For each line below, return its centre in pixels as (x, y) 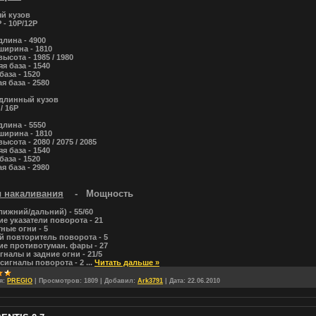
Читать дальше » (127, 262)
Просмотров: (60, 281)
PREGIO (20, 281)
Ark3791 (150, 281)
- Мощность (98, 194)
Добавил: (120, 281)
